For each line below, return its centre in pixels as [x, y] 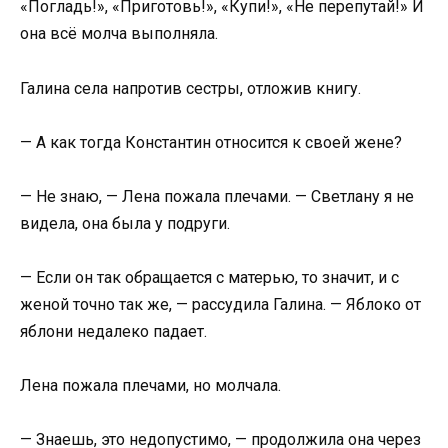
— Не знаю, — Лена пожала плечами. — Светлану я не [217, 196]
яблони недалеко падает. [113, 332]
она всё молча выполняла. [119, 34]
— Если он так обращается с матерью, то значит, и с [209, 278]
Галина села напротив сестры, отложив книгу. [190, 88]
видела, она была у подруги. [125, 223]
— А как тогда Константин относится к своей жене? [211, 142]
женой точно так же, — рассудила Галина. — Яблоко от [220, 305]
